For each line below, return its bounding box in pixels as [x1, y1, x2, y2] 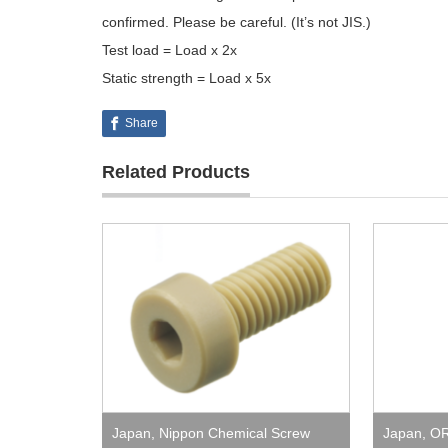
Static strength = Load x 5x [102, 70, 271, 87]
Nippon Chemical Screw [159, 425, 310, 442]
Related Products [102, 162, 250, 183]
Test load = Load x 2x [102, 42, 237, 59]
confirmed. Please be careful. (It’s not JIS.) [102, 14, 371, 31]
